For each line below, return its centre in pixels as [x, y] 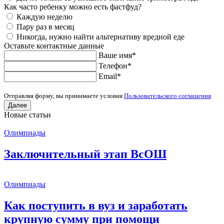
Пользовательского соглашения [167, 96]
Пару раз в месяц [45, 27]
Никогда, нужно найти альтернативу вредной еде [100, 37]
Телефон [113, 66]
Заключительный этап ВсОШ [85, 154]
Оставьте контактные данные [54, 46]
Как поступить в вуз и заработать [96, 205]
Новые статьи [27, 115]
